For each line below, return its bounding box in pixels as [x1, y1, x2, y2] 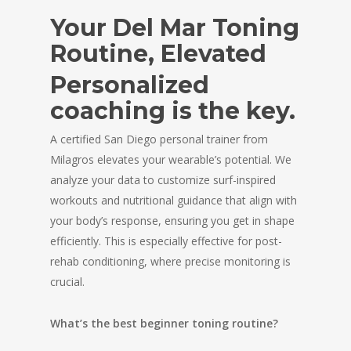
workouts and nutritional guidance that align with [50, 193, 297, 208]
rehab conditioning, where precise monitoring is [50, 254, 291, 269]
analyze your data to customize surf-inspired [50, 172, 276, 187]
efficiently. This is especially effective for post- [50, 233, 282, 248]
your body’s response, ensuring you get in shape [50, 213, 295, 228]
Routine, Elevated [50, 39, 266, 68]
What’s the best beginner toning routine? [50, 316, 278, 331]
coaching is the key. [50, 96, 295, 125]
